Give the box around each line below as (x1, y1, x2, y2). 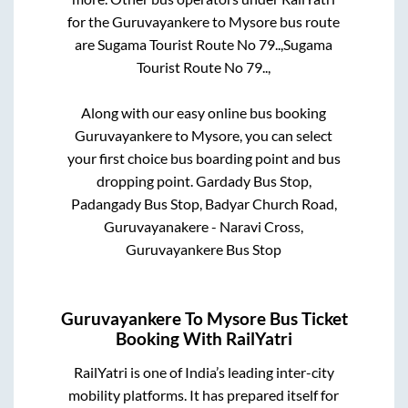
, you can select (240, 127, 333, 145)
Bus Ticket (265, 308, 348, 329)
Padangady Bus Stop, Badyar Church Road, (70, 195, 337, 213)
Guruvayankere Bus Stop (126, 240, 282, 259)
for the (67, 13, 113, 31)
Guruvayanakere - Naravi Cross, (104, 218, 304, 236)
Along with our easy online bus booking (81, 104, 327, 122)
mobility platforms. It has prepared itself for (68, 385, 340, 403)
